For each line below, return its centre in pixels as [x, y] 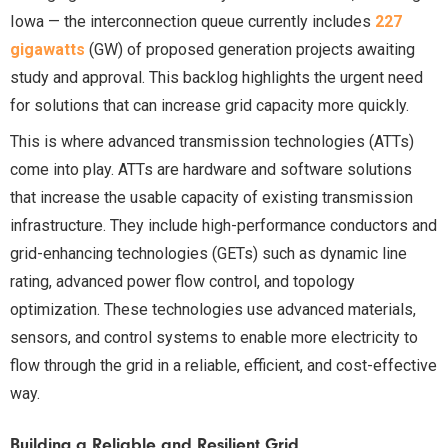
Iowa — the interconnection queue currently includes [192, 21]
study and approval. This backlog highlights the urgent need [216, 77]
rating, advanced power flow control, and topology [182, 281]
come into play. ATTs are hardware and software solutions [211, 169]
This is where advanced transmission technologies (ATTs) [212, 141]
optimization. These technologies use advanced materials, [213, 309]
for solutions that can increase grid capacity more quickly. [209, 105]
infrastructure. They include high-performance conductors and [223, 225]
